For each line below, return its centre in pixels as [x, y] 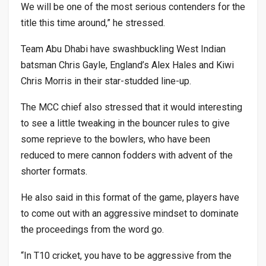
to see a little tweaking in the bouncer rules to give [125, 123]
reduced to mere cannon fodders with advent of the [127, 155]
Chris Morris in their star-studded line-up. [106, 81]
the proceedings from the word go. [92, 229]
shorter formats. [54, 171]
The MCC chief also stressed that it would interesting [132, 107]
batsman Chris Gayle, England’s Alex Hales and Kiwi [127, 65]
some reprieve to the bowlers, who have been [115, 139]
